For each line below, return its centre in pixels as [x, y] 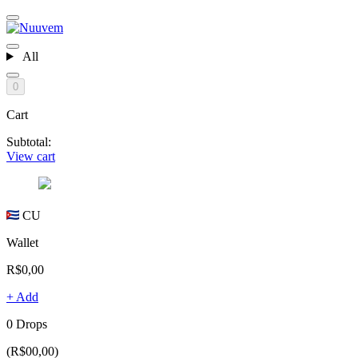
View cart [31, 156]
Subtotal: [29, 142]
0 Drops [27, 324]
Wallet [22, 242]
